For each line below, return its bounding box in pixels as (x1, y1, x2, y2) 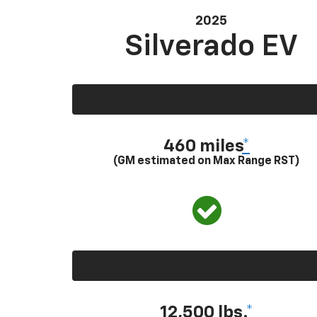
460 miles (163, 137, 242, 155)
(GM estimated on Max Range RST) (113, 155, 300, 167)
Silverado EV (125, 31, 299, 62)
